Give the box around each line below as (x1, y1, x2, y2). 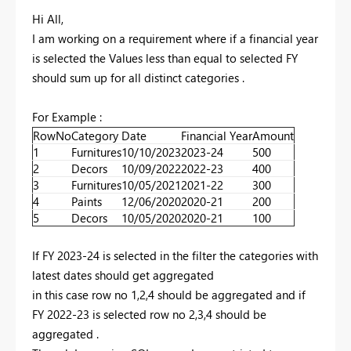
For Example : (32, 108, 102, 125)
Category (71, 127, 118, 143)
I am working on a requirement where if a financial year (32, 30, 318, 46)
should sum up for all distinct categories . (32, 69, 244, 85)
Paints (71, 193, 102, 209)
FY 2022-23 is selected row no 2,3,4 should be (32, 306, 266, 322)
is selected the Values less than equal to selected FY (32, 49, 298, 66)
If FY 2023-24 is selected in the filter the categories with (32, 247, 318, 263)
